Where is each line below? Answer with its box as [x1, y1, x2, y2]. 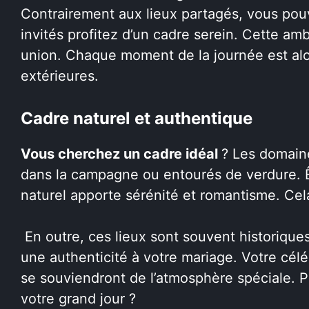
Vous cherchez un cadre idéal [21, 145, 221, 162]
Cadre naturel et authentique [21, 108, 252, 128]
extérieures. [21, 67, 99, 84]
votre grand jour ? [21, 290, 136, 307]
